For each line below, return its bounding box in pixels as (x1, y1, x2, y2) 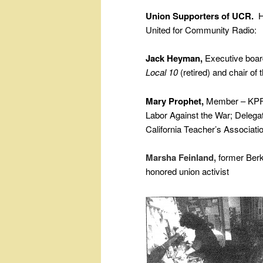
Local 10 (146, 66, 178, 79)
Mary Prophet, (146, 94, 204, 107)
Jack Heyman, (146, 52, 205, 65)
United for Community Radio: (146, 23, 257, 36)
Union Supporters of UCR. (146, 9, 254, 23)
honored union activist (146, 165, 229, 178)
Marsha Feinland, (146, 151, 216, 164)
